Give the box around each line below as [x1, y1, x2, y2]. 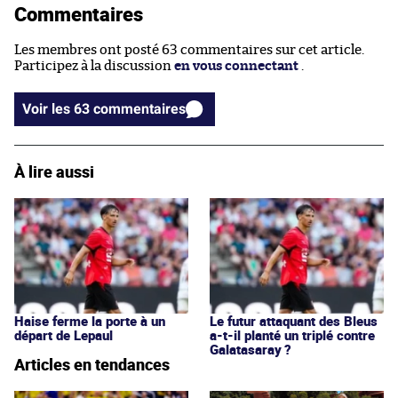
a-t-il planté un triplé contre [210, 325, 375, 344]
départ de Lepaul [14, 325, 113, 344]
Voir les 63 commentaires [93, 99, 186, 117]
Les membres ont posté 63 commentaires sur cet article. [14, 43, 364, 57]
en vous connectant [174, 59, 298, 73]
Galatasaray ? [210, 339, 291, 358]
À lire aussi [14, 160, 94, 182]
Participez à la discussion [14, 59, 174, 73]
